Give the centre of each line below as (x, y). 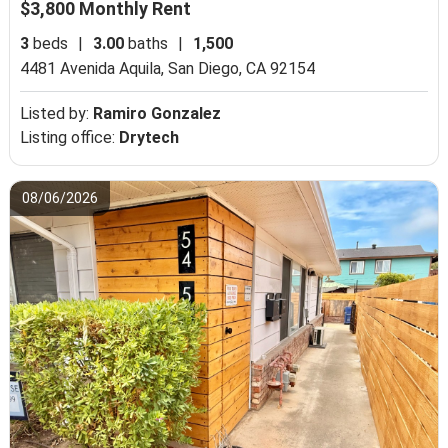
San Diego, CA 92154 (242, 68)
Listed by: (57, 113)
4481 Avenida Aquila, (94, 68)
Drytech (149, 137)
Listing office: (70, 137)
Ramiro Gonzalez (157, 113)
